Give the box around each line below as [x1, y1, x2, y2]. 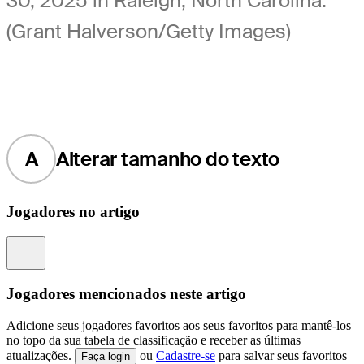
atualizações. [6, 348, 75, 362]
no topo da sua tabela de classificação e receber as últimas [6, 332, 301, 347]
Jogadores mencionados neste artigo [6, 284, 246, 302]
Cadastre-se [156, 348, 215, 362]
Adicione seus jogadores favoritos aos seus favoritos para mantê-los [6, 318, 351, 332]
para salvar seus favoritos [215, 348, 347, 362]
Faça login [81, 349, 130, 362]
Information [38, 238, 91, 251]
